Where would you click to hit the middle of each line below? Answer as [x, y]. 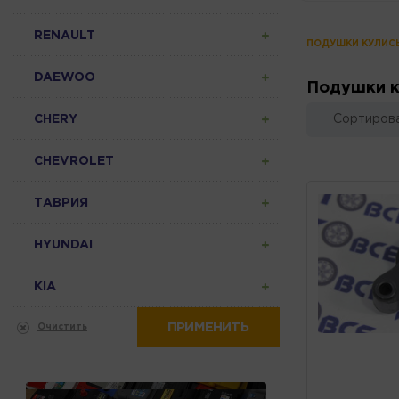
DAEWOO [65, 77]
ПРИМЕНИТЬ [208, 327]
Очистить [62, 327]
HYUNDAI [63, 244]
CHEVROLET [74, 161]
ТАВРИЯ [61, 203]
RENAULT [65, 35]
